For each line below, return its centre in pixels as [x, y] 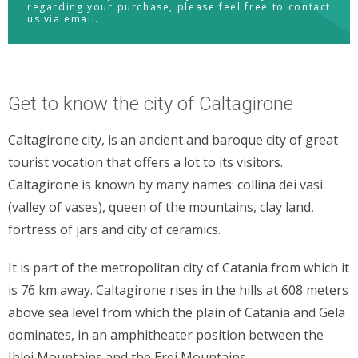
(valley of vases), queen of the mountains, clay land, [161, 207]
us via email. [63, 18]
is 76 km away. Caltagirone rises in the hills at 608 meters [178, 290]
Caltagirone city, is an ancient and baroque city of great [173, 139]
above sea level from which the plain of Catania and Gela [177, 312]
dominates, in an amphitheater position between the [166, 334]
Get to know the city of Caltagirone [151, 103]
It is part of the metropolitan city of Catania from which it [179, 267]
